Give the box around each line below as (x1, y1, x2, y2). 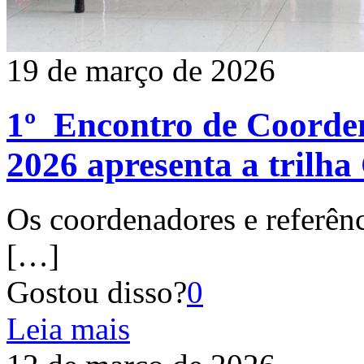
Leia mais (6, 310, 130, 346)
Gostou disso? (6, 274, 187, 310)
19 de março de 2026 (6, 52, 275, 88)
